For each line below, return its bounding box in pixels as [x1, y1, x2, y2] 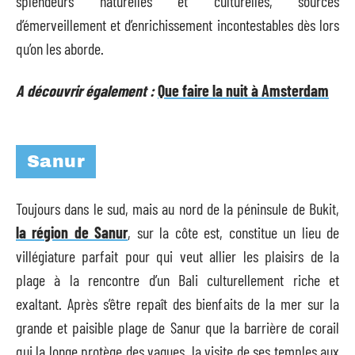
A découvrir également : [16, 80, 155, 100]
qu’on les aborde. [16, 39, 104, 58]
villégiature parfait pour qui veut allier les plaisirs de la [16, 246, 339, 265]
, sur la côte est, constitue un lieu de [128, 222, 340, 242]
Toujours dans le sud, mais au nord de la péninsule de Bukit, [16, 198, 339, 218]
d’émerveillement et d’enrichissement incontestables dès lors [16, 15, 339, 34]
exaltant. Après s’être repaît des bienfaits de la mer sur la [16, 293, 339, 313]
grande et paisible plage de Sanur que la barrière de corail [16, 317, 339, 337]
